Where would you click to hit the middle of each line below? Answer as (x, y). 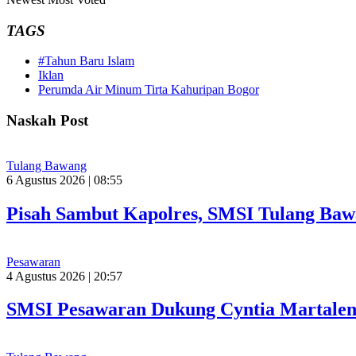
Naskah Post (47, 121)
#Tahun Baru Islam (86, 61)
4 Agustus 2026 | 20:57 (64, 276)
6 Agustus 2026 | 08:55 (64, 180)
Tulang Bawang (46, 165)
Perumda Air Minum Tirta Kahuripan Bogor (149, 90)
